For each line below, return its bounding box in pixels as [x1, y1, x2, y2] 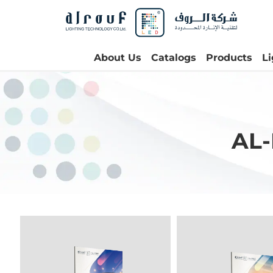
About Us [94, 52, 141, 63]
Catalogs [151, 52, 196, 63]
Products [206, 52, 252, 63]
